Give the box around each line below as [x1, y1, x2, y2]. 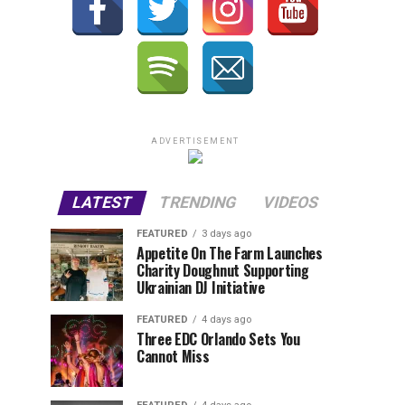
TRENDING [156, 193, 239, 212]
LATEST [70, 193, 135, 212]
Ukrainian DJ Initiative [137, 277, 265, 298]
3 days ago [202, 228, 251, 240]
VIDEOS [260, 193, 321, 212]
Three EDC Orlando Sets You [137, 328, 300, 350]
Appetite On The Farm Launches [137, 242, 323, 264]
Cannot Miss [137, 345, 210, 367]
